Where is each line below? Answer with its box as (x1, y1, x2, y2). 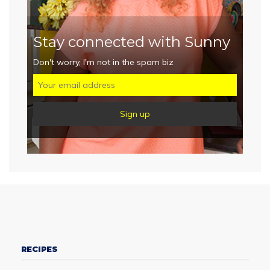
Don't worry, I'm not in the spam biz (33, 57, 174, 68)
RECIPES (21, 244, 58, 254)
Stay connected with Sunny (33, 33, 230, 51)
